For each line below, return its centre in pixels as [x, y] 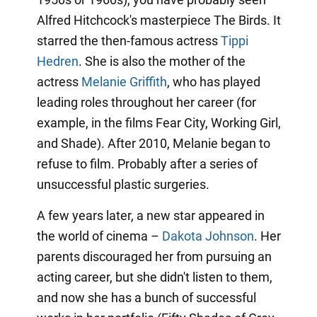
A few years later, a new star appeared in [150, 215]
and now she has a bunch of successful [146, 297]
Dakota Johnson [208, 236]
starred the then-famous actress [128, 40]
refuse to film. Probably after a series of [147, 163]
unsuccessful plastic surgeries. [123, 184]
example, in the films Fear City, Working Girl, [158, 122]
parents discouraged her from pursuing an [154, 256]
